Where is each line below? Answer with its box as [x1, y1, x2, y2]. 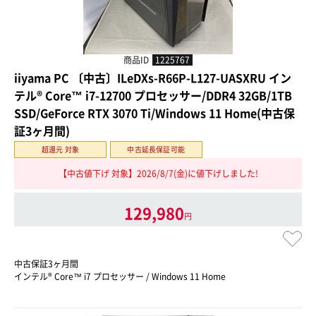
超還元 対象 [41, 144, 80, 155]
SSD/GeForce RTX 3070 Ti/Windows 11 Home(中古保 [14, 104, 295, 122]
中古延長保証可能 [127, 144, 186, 155]
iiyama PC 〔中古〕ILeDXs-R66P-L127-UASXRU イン [14, 69, 291, 87]
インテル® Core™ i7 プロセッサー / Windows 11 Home [14, 269, 226, 283]
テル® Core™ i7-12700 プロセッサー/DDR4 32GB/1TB [14, 87, 292, 104]
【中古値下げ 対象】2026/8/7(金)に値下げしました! [58, 167, 258, 181]
